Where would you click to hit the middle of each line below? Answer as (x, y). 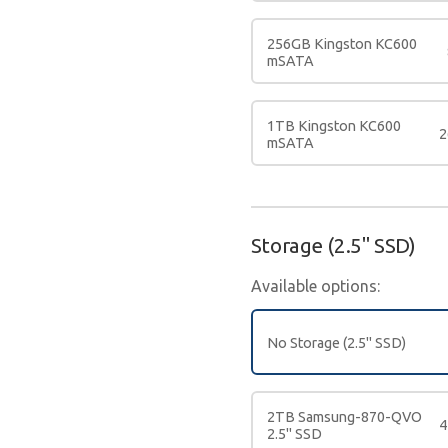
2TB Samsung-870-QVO (344, 416)
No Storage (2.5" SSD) (336, 343)
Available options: (315, 285)
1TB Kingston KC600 (333, 125)
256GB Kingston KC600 (341, 43)
